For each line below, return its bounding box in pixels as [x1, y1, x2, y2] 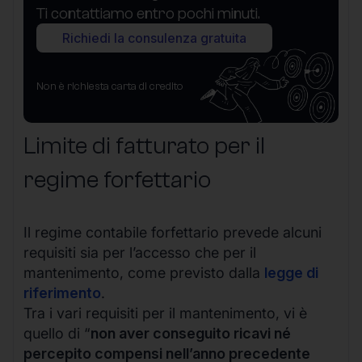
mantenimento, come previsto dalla [23, 263, 264, 281]
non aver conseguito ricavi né [90, 324, 291, 342]
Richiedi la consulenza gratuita [62, 29, 246, 46]
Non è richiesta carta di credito [36, 79, 183, 93]
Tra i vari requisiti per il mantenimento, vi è [23, 304, 307, 322]
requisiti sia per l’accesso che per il [23, 243, 256, 261]
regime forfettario [23, 165, 211, 194]
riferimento [23, 284, 101, 301]
